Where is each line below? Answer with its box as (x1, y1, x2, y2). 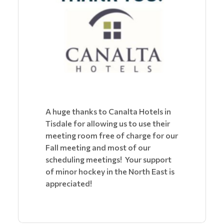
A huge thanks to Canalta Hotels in (45, 106, 171, 116)
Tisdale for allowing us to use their (45, 118, 170, 128)
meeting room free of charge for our (45, 130, 178, 140)
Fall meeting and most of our (45, 142, 150, 152)
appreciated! (45, 178, 92, 188)
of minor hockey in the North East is (45, 166, 174, 176)
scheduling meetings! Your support (45, 154, 171, 164)
